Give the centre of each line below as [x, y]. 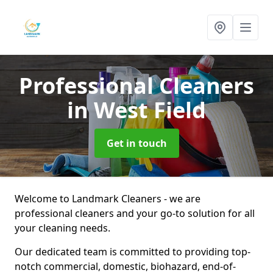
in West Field [136, 110]
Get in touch [136, 143]
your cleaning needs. [62, 228]
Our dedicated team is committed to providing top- [133, 252]
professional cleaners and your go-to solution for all [135, 213]
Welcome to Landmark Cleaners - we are [108, 199]
